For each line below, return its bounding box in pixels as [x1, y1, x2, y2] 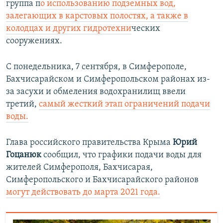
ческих [131, 23, 160, 33]
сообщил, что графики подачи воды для [43, 150, 202, 160]
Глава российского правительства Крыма [6, 137, 173, 147]
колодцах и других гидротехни [6, 23, 131, 33]
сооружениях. [6, 36, 62, 46]
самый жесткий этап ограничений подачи [39, 99, 210, 109]
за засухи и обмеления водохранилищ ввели [6, 87, 186, 97]
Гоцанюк [6, 150, 43, 160]
